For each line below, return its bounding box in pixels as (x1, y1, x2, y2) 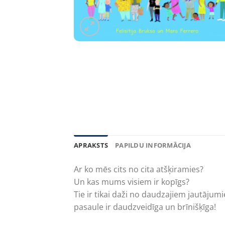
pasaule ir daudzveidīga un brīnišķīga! (74, 201, 216, 212)
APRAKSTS (74, 140, 108, 150)
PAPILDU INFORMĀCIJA (115, 140, 191, 150)
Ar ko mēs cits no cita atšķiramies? (74, 163, 203, 175)
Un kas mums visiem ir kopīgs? (74, 176, 189, 187)
